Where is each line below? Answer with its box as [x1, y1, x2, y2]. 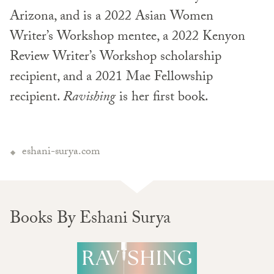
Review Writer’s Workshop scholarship [10, 46, 221, 70]
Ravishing [63, 87, 116, 110]
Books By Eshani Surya [10, 206, 171, 235]
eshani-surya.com [22, 143, 100, 163]
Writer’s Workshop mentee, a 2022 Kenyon [10, 26, 245, 50]
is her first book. [116, 87, 209, 110]
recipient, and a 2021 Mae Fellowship [10, 67, 213, 90]
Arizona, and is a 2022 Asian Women [10, 6, 213, 29]
